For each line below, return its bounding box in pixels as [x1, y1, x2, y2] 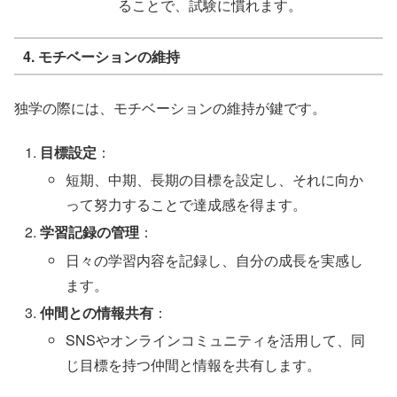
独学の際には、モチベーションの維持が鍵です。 [14, 97, 326, 118]
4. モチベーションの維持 [22, 45, 180, 66]
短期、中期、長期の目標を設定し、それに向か [66, 169, 364, 191]
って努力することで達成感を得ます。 [66, 194, 307, 215]
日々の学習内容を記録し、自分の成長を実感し [66, 249, 364, 270]
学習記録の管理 [40, 222, 140, 243]
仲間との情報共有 [40, 301, 154, 323]
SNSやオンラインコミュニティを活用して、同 [66, 329, 366, 350]
